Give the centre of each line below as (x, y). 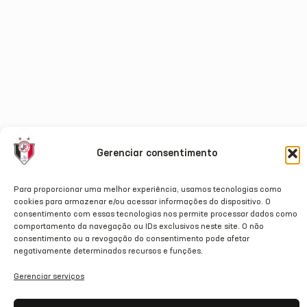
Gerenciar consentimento (157, 153)
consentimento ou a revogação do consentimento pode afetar (132, 239)
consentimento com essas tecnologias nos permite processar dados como (156, 214)
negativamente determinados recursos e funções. (108, 251)
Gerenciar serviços (49, 277)
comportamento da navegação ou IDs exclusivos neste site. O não (139, 227)
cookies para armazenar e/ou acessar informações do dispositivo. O (142, 202)
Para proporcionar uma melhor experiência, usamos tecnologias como (148, 190)
